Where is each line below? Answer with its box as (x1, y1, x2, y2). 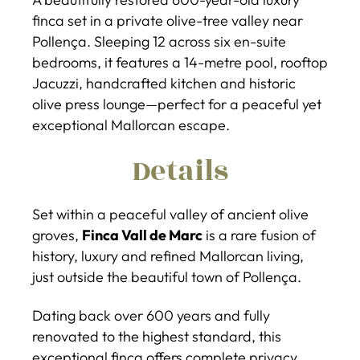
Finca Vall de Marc (82, 225, 202, 244)
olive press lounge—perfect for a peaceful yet (32, 95, 321, 113)
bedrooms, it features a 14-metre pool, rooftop (32, 53, 328, 72)
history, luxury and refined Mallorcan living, (32, 246, 304, 265)
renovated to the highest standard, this (32, 327, 281, 346)
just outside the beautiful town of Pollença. (32, 267, 301, 286)
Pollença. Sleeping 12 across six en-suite (32, 32, 286, 51)
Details (132, 149, 228, 193)
